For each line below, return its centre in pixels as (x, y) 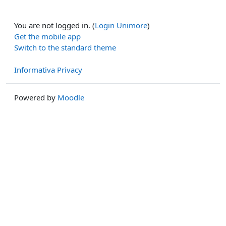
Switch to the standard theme (65, 47)
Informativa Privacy (48, 69)
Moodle (71, 97)
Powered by (36, 97)
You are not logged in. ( (54, 25)
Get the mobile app (47, 36)
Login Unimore (121, 25)
